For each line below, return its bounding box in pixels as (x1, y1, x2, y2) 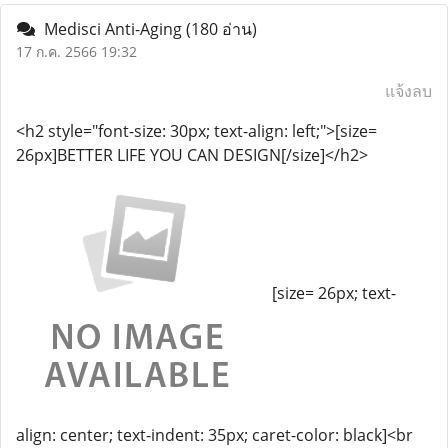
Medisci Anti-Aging (36, 18, 186, 40)
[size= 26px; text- (272, 282, 396, 305)
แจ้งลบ (385, 80, 432, 102)
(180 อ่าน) (186, 18, 257, 40)
